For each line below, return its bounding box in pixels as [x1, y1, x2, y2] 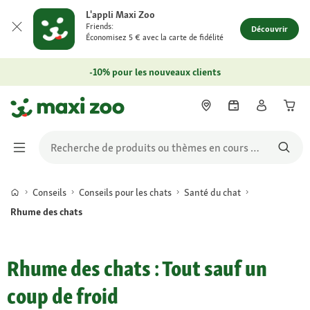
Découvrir [251, 24, 288, 35]
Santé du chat [184, 185, 241, 199]
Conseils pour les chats [79, 185, 172, 199]
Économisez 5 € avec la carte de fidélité [86, 32, 224, 43]
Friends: [86, 21, 113, 32]
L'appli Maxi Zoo [86, 8, 155, 21]
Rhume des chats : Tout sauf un [7, 254, 267, 283]
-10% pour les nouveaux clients [89, 66, 221, 78]
